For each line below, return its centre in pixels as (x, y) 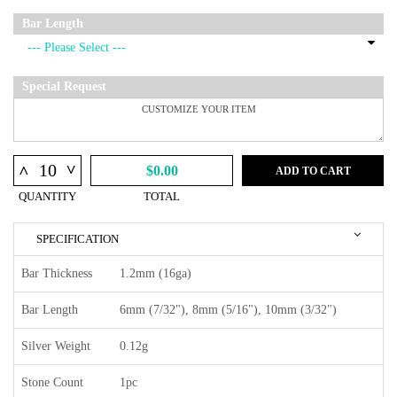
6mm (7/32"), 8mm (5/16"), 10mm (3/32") (228, 310)
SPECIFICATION (78, 239)
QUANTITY (47, 197)
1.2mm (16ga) (156, 274)
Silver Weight (56, 346)
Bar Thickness (57, 274)
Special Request (64, 87)
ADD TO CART (313, 171)
